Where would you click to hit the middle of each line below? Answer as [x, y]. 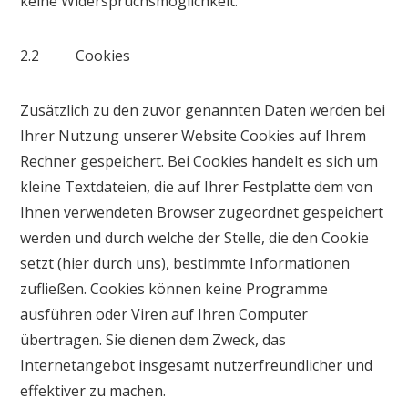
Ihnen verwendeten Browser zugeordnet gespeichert [202, 212]
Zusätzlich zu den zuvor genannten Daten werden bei [203, 110]
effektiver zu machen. [93, 390]
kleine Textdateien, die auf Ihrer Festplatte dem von [197, 186]
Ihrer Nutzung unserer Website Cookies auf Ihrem [194, 135]
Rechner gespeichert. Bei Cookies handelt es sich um [199, 161]
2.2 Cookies [76, 55]
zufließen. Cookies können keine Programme [174, 288]
